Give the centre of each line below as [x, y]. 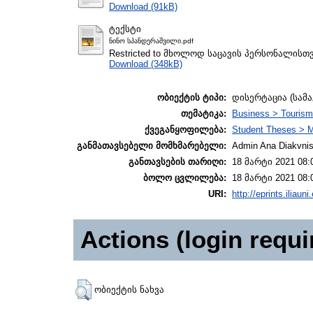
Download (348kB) [146, 64]
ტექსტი [125, 29]
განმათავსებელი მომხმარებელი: [152, 146]
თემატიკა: [204, 114]
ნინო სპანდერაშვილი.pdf [151, 41]
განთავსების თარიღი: [177, 162]
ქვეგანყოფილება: [185, 130]
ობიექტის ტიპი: [192, 98]
